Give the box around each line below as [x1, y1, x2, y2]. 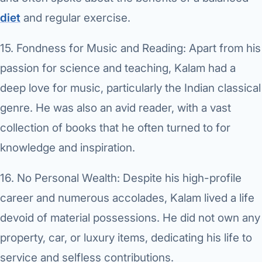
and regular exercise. [20, 11, 130, 25]
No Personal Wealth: [17, 171, 120, 185]
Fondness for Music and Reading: [16, 42, 186, 56]
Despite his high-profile [120, 171, 242, 185]
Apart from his [186, 42, 261, 56]
